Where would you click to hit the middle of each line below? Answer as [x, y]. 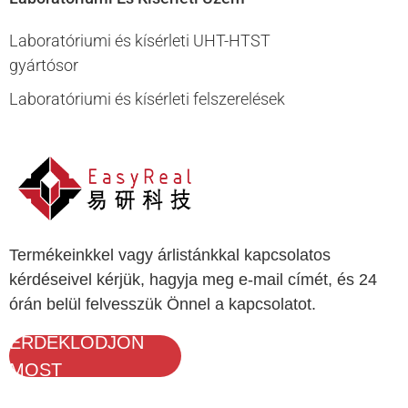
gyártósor [44, 65]
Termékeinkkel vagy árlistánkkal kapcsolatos [170, 255]
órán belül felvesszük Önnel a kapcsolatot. [163, 304]
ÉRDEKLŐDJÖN [76, 342]
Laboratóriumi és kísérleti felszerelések [147, 98]
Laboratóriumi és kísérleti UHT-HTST [140, 40]
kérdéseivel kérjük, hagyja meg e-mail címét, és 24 [193, 279]
